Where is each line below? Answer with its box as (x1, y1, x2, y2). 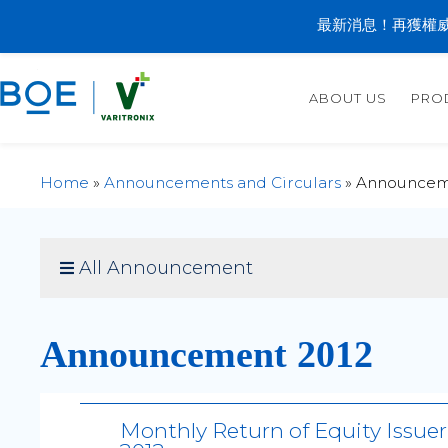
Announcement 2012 (40, 333, 373, 376)
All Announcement (79, 257, 253, 280)
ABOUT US (309, 89, 388, 106)
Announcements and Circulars (104, 173, 341, 193)
